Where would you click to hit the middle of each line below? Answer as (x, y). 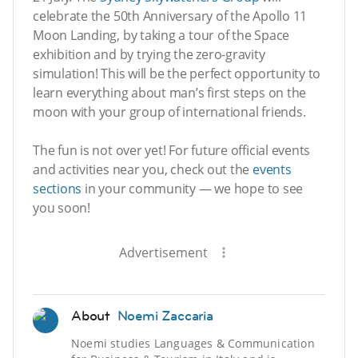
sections (58, 188)
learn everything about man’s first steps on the (170, 92)
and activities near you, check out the (143, 169)
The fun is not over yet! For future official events (172, 150)
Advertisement (163, 252)
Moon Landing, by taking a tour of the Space (161, 35)
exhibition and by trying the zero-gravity (149, 54)
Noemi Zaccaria (165, 315)
